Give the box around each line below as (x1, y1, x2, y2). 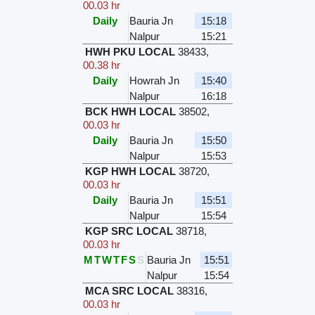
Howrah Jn (129, 75, 180, 87)
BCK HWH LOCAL (85, 105, 176, 118)
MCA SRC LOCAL (85, 285, 174, 297)
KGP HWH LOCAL (85, 165, 176, 178)
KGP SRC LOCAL (85, 225, 174, 238)
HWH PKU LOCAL (85, 46, 176, 58)
